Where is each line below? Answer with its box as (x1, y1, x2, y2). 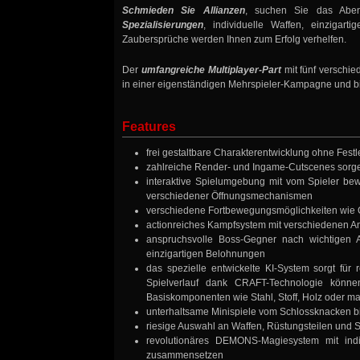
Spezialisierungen (122, 19, 203, 31)
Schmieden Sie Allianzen (122, 5, 245, 17)
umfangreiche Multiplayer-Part (141, 64, 281, 76)
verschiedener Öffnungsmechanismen (146, 190, 313, 202)
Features (122, 120, 176, 134)
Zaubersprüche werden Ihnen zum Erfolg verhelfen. (122, 34, 346, 46)
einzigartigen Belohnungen (146, 248, 265, 260)
